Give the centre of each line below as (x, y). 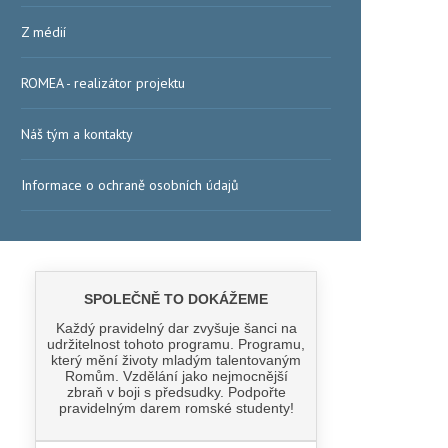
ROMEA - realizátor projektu (103, 83)
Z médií (43, 32)
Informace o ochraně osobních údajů (130, 185)
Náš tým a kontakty (77, 134)
